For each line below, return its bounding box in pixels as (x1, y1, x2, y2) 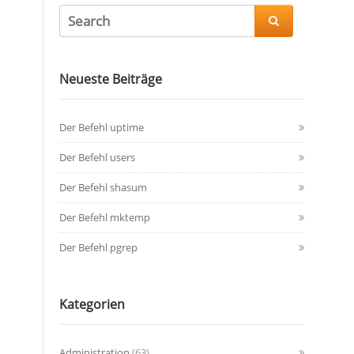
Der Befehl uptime (59, 120, 144, 134)
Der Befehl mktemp (59, 210, 150, 224)
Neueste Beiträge (59, 70, 162, 88)
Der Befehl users (59, 150, 135, 164)
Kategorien (59, 296, 125, 313)
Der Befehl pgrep (59, 240, 137, 254)
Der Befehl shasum (59, 180, 147, 194)
